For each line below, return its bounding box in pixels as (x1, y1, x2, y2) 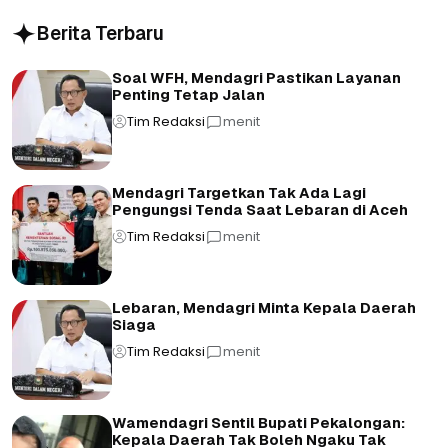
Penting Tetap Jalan (112, 86, 265, 104)
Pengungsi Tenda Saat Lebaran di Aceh (112, 201, 408, 219)
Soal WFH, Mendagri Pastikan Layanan (112, 69, 401, 87)
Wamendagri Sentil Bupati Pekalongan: (112, 414, 405, 432)
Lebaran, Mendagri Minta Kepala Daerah (112, 299, 416, 317)
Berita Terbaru (36, 21, 164, 46)
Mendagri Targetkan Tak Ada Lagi (112, 184, 366, 202)
